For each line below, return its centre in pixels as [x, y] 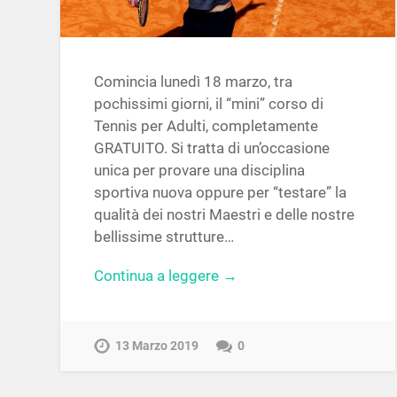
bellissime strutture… [164, 237]
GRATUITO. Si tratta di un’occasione [212, 148]
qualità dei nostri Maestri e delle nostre [225, 215]
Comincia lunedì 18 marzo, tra [194, 82]
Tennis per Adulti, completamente [206, 126]
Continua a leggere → [166, 275]
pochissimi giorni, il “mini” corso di [209, 104]
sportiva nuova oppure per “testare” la [221, 193]
